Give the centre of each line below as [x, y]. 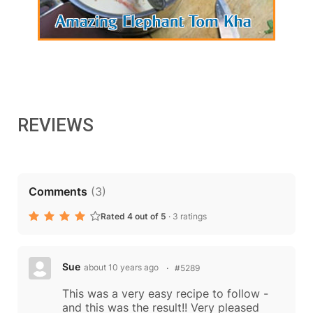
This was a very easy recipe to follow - [165, 294]
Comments [58, 192]
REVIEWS [56, 125]
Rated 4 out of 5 [134, 217]
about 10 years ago [121, 268]
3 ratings [190, 217]
